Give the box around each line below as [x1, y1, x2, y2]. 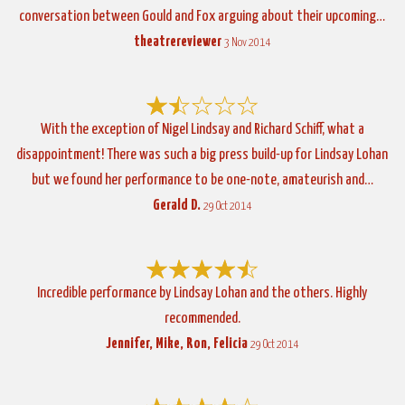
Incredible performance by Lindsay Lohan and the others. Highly [37, 285, 368, 301]
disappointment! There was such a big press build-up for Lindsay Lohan [16, 146, 389, 163]
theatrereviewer [134, 33, 222, 50]
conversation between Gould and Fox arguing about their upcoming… [19, 8, 386, 24]
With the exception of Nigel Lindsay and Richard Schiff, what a [40, 121, 364, 137]
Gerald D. [153, 197, 202, 213]
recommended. [164, 310, 240, 326]
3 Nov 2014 [224, 36, 271, 49]
